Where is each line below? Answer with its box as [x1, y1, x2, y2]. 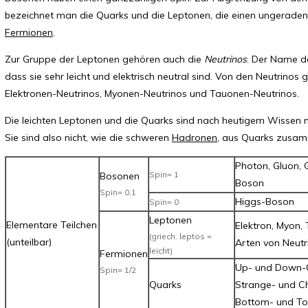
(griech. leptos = [149, 231, 212, 241]
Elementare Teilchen [6, 219, 97, 231]
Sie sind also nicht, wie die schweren [5, 131, 172, 144]
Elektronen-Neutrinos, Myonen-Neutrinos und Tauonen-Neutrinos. [5, 87, 299, 100]
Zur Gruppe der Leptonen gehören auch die [5, 53, 204, 65]
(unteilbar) [6, 236, 52, 248]
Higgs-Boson [235, 195, 294, 208]
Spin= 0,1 [100, 187, 136, 197]
